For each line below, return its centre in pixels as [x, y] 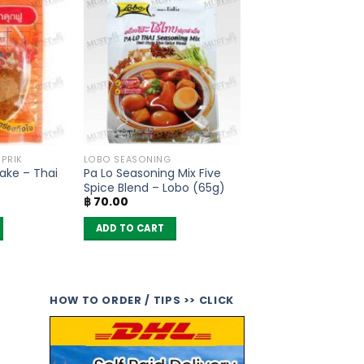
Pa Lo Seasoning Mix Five [152, 173]
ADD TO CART [130, 228]
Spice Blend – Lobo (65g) [154, 188]
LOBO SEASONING [127, 159]
